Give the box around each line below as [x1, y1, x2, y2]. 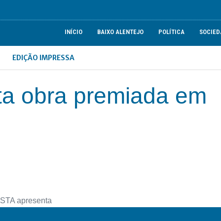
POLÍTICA [158, 28, 185, 36]
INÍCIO [65, 28, 83, 36]
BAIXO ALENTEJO [97, 28, 144, 36]
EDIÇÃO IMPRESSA [12, 53, 75, 62]
